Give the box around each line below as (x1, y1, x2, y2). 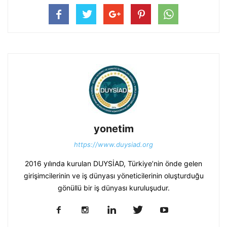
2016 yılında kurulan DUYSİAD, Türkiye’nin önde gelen (25, 159, 202, 168)
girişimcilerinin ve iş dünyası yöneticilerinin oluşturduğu (23, 171, 204, 180)
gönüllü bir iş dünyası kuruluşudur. (57, 183, 170, 192)
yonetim (93, 122, 134, 135)
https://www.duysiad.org (74, 140, 153, 148)
